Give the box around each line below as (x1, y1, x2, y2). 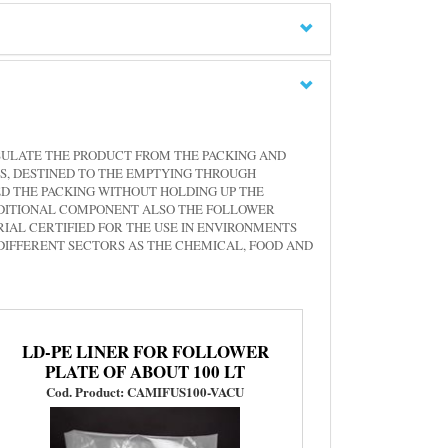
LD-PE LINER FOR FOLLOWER (21, 338, 269, 364)
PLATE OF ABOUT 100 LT (45, 358, 246, 384)
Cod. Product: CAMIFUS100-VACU (46, 381, 245, 401)
